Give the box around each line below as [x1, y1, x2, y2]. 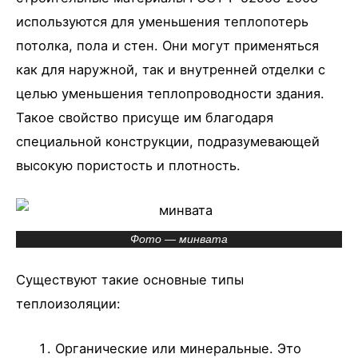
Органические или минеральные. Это [55, 340, 302, 356]
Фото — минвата [130, 233, 228, 245]
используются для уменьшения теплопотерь [16, 13, 308, 30]
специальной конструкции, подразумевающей [16, 133, 320, 149]
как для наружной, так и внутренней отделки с [16, 61, 325, 78]
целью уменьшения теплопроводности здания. [16, 85, 324, 101]
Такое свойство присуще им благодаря [16, 109, 273, 125]
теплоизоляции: [16, 295, 121, 312]
